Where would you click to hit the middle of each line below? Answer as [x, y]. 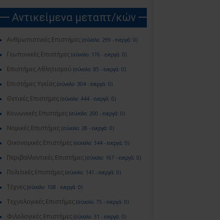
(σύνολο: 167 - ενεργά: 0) [112, 158]
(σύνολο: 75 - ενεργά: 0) [102, 202]
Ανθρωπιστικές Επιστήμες [44, 40]
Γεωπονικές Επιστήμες [38, 54]
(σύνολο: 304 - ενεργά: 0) [84, 84]
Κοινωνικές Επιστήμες [37, 113]
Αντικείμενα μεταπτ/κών [74, 17]
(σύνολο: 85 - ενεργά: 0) [99, 69]
